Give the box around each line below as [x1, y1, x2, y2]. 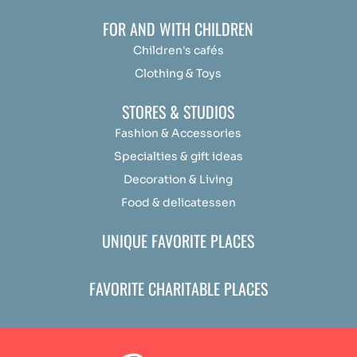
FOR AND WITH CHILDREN [103, 17, 254, 41]
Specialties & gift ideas [113, 149, 243, 164]
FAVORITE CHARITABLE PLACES [88, 277, 268, 301]
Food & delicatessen [120, 195, 236, 210]
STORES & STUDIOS [122, 100, 235, 124]
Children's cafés [132, 43, 224, 58]
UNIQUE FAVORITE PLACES [102, 229, 255, 253]
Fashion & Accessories [115, 126, 242, 141]
